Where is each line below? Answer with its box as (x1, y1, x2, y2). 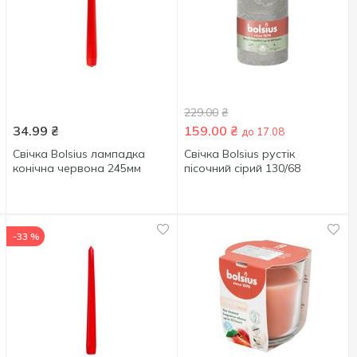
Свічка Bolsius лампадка (13, 147, 146, 161)
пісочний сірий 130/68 (184, 161, 301, 175)
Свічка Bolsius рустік (184, 147, 296, 161)
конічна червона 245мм (13, 161, 142, 175)
